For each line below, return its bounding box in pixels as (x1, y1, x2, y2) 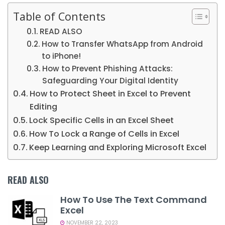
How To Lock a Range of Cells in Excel (29, 128, 180, 140)
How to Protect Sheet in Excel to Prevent (30, 88, 191, 100)
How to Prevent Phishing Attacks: (42, 63, 173, 74)
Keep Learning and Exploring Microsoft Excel (29, 142, 207, 154)
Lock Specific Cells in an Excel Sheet (29, 115, 174, 127)
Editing (30, 101, 58, 113)
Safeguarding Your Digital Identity (42, 75, 179, 86)
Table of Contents (13, 9, 105, 24)
